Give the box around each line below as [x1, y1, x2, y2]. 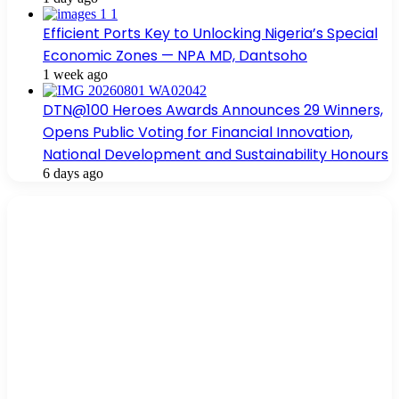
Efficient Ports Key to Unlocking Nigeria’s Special [43, 23, 378, 45]
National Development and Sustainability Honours [43, 144, 388, 166]
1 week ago [43, 67, 108, 83]
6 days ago [43, 166, 103, 182]
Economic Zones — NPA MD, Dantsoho [43, 45, 307, 67]
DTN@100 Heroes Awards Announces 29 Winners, [43, 100, 383, 121]
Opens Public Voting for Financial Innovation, [43, 122, 353, 143]
